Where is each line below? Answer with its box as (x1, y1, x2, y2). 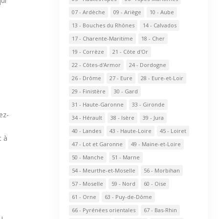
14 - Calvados (142, 22, 176, 29)
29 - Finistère (71, 88, 106, 95)
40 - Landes (71, 127, 101, 134)
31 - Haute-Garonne (71, 101, 124, 108)
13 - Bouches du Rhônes (71, 22, 134, 29)
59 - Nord (111, 180, 135, 187)
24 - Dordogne (129, 61, 166, 68)
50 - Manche (71, 153, 104, 161)
